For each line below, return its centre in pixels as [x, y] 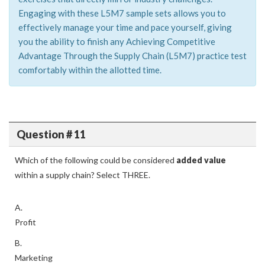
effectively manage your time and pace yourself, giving [125, 27]
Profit [25, 222]
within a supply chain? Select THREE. [83, 175]
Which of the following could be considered [96, 160]
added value [201, 160]
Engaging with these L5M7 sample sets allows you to [122, 13]
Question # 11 [51, 134]
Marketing [34, 258]
